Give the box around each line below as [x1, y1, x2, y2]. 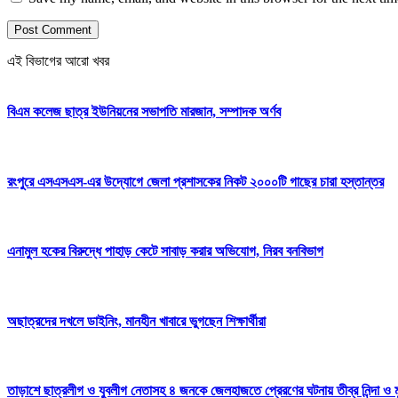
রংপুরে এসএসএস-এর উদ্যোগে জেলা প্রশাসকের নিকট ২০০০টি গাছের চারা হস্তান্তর [7, 173, 384, 189]
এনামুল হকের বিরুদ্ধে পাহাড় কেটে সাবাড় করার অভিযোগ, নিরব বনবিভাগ [7, 243, 323, 259]
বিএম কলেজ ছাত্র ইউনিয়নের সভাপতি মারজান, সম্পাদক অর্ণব [7, 104, 281, 120]
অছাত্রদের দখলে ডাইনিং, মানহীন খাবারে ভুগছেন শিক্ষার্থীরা [7, 313, 266, 329]
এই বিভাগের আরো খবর [7, 52, 109, 68]
